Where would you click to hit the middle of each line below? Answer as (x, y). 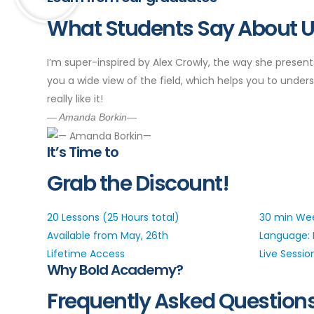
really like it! (75, 99)
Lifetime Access (86, 254)
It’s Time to (83, 152)
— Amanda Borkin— (92, 117)
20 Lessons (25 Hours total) (113, 218)
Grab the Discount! (138, 184)
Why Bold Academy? (115, 270)
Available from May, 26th (108, 236)
